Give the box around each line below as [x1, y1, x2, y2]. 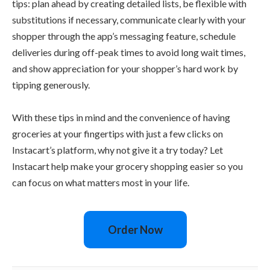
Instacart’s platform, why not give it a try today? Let [12, 143, 223, 155]
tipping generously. [12, 78, 90, 90]
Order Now [107, 222, 163, 236]
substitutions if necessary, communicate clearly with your [12, 13, 246, 25]
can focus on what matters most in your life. [12, 176, 189, 188]
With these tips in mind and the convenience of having [12, 111, 230, 123]
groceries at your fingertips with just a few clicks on [12, 127, 223, 139]
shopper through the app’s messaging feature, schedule [12, 30, 236, 42]
